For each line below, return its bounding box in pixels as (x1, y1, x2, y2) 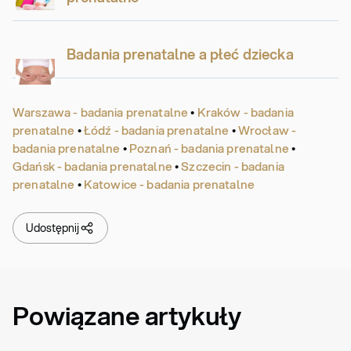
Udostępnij (26, 219, 79, 236)
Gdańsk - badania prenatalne (13, 157, 172, 175)
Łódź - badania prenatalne (83, 121, 230, 139)
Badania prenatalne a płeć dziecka (67, 44, 294, 64)
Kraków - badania (197, 103, 294, 121)
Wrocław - (237, 121, 297, 139)
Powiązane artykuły (13, 298, 241, 335)
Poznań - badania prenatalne (129, 139, 289, 157)
